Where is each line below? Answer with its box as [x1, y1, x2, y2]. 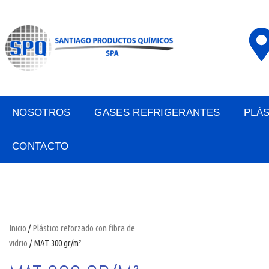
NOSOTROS [12, 107, 71, 118]
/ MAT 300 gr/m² [28, 238, 82, 248]
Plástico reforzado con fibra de [32, 223, 135, 233]
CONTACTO [12, 141, 69, 152]
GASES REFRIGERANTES [94, 107, 220, 118]
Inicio [9, 223, 26, 233]
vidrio [9, 238, 28, 248]
